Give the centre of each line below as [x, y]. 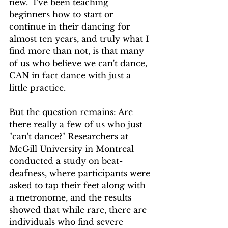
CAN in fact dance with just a [71, 76]
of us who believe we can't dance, [79, 63]
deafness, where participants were [81, 173]
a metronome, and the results [72, 198]
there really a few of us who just [77, 124]
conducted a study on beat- [66, 161]
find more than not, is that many [78, 51]
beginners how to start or [63, 15]
